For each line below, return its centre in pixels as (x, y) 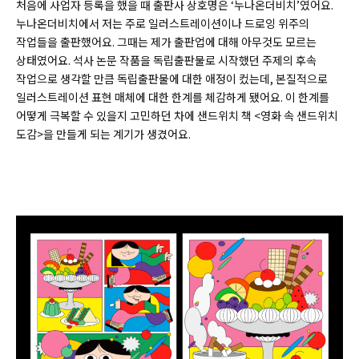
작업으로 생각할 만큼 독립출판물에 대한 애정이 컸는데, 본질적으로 (172, 79)
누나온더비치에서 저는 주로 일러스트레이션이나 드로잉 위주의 (163, 24)
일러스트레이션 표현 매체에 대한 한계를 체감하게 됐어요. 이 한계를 (173, 97)
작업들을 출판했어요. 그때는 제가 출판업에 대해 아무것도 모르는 (166, 42)
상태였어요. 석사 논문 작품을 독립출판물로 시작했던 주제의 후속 (166, 61)
